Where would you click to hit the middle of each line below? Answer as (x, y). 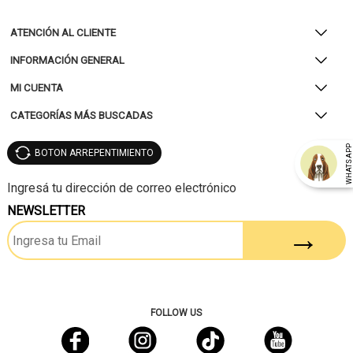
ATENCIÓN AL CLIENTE (63, 33)
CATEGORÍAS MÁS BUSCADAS (82, 115)
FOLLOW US (176, 313)
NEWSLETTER (46, 211)
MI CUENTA (37, 88)
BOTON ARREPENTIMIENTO (94, 153)
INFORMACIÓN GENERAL (68, 60)
